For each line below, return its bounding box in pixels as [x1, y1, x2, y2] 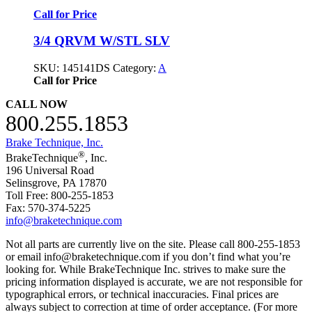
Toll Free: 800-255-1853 [6, 189, 114, 202]
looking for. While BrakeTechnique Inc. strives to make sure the [6, 263, 286, 276]
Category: [113, 62, 158, 75]
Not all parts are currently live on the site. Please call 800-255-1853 [6, 238, 300, 251]
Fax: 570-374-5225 [6, 202, 91, 214]
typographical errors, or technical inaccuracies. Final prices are [6, 288, 279, 301]
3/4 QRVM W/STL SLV [33, 33, 170, 49]
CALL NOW [6, 98, 68, 111]
